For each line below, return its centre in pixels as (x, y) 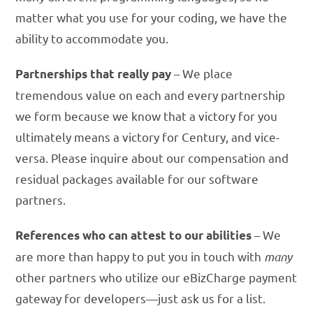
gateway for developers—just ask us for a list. (141, 298)
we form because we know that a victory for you (147, 116)
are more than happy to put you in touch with (140, 256)
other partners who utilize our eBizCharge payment (156, 277)
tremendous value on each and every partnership (151, 95)
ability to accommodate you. (92, 38)
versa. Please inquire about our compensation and (152, 158)
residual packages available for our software (137, 179)
